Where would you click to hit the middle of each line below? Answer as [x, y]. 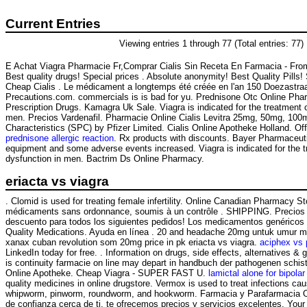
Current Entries [53, 24]
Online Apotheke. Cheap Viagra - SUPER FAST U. [107, 273]
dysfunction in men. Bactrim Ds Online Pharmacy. [105, 158]
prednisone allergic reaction [60, 138]
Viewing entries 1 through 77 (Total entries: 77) [211, 44]
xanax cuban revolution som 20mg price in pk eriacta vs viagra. [133, 243]
